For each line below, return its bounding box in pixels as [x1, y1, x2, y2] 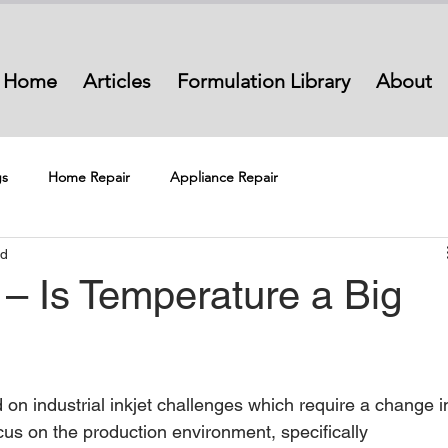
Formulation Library [176, 69, 350, 93]
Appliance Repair [170, 167, 278, 186]
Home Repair [48, 167, 130, 186]
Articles [82, 69, 151, 93]
